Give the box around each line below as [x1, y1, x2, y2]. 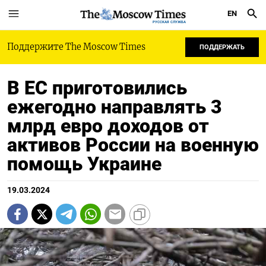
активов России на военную [7, 134, 259, 156]
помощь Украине [7, 153, 161, 175]
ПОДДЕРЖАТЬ [199, 43, 245, 51]
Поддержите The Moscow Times [7, 42, 145, 52]
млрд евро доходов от [7, 115, 209, 137]
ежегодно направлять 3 [7, 96, 222, 118]
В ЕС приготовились [7, 77, 187, 99]
